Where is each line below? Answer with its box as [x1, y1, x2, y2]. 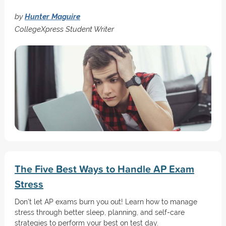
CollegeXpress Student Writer [14, 25, 114, 33]
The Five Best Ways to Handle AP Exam [14, 161, 194, 176]
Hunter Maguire [24, 12, 80, 21]
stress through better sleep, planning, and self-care [14, 208, 185, 216]
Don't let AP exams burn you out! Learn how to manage [14, 198, 197, 206]
